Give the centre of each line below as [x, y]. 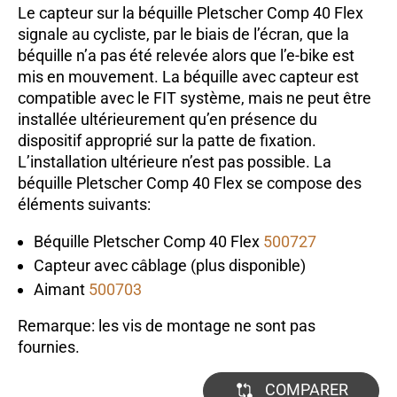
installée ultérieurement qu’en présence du [167, 120]
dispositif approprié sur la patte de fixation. [167, 141]
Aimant [61, 290]
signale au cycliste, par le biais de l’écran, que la [183, 35]
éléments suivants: [84, 205]
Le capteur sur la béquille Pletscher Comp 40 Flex [191, 13]
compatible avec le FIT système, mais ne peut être [195, 98]
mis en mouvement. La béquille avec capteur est [188, 77]
